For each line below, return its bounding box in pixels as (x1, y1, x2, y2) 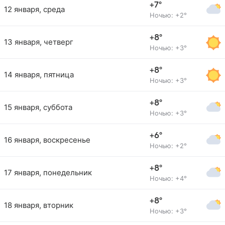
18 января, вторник (4, 200, 73, 210)
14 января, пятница (4, 70, 74, 79)
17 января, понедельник (4, 168, 92, 177)
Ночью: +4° (150, 174, 187, 182)
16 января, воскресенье (4, 135, 90, 145)
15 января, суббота (4, 102, 72, 112)
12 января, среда (4, 5, 65, 14)
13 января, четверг (4, 37, 73, 47)
